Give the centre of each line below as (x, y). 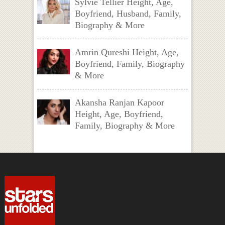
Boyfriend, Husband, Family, (128, 14)
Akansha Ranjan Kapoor (119, 103)
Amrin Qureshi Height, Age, (127, 52)
